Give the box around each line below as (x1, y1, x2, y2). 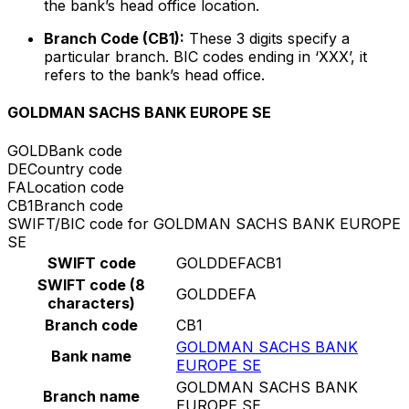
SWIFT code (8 (37, 275, 145, 294)
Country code (27, 159, 122, 178)
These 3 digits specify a (184, 29, 350, 48)
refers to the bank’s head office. (44, 66, 265, 85)
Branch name (43, 386, 140, 405)
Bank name (51, 346, 131, 365)
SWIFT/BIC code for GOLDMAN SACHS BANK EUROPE (7, 214, 401, 233)
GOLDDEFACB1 (176, 253, 282, 272)
